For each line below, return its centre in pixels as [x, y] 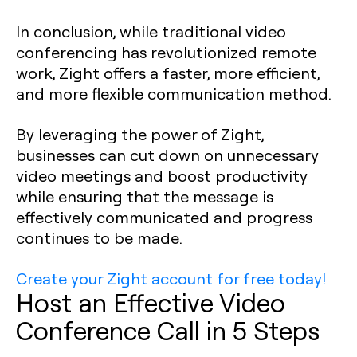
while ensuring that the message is [145, 196]
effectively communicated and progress [164, 217]
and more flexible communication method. [174, 93]
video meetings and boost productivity [162, 175]
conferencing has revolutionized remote [166, 52]
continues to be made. [99, 237]
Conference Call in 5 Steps [168, 330]
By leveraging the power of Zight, [140, 134]
